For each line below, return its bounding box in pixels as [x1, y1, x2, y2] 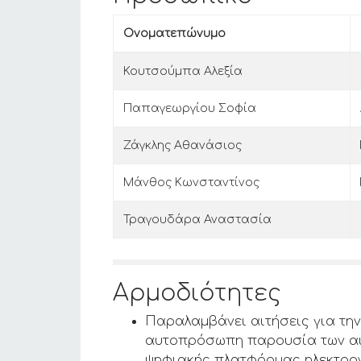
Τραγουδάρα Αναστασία [123, 214, 272, 226]
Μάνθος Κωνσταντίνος [123, 176, 259, 189]
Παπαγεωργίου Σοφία [123, 102, 256, 114]
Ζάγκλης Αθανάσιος [123, 139, 242, 151]
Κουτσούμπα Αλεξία [123, 65, 243, 77]
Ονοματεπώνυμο [123, 27, 226, 39]
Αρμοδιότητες [113, 280, 281, 306]
